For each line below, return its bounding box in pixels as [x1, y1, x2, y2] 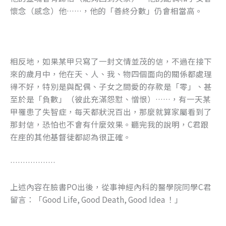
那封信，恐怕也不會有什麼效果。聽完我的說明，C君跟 [10, 118, 209, 130]
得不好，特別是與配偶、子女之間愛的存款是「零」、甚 [10, 80, 212, 92]
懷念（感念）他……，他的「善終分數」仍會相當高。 [10, 5, 203, 17]
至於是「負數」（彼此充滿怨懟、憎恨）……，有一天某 [10, 93, 211, 104]
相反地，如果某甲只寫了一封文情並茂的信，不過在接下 [10, 55, 212, 67]
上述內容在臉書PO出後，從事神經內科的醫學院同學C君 [10, 181, 211, 193]
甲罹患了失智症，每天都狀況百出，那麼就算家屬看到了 [10, 105, 212, 117]
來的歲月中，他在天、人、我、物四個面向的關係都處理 [10, 68, 212, 79]
